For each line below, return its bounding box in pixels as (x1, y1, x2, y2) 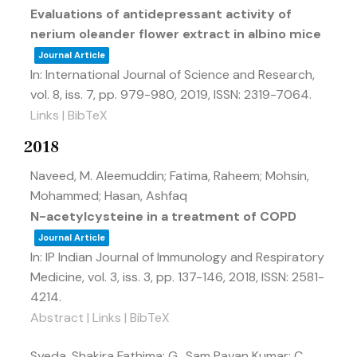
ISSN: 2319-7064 (214, 86, 309, 103)
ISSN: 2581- (261, 269, 324, 285)
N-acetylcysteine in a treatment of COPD (30, 208, 296, 225)
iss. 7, (65, 86, 99, 103)
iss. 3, (123, 269, 156, 285)
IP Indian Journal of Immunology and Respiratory (45, 249, 324, 265)
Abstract (30, 309, 84, 326)
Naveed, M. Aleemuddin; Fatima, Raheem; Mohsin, (30, 167, 309, 184)
